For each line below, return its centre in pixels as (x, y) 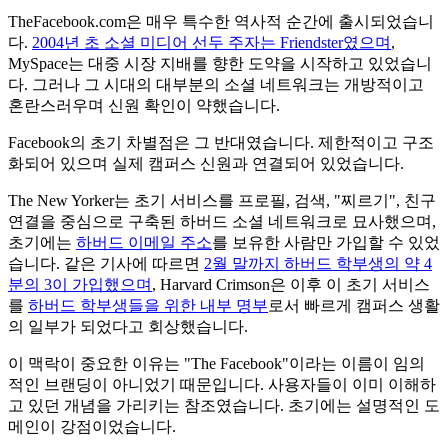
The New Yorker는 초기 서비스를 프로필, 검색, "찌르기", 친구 (222, 201)
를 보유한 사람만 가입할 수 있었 (326, 243)
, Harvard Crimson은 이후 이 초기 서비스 (291, 285)
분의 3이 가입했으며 (80, 285)
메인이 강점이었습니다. (92, 427)
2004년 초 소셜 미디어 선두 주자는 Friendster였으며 (211, 43)
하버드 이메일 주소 (144, 243)
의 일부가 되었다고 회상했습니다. (128, 327)
